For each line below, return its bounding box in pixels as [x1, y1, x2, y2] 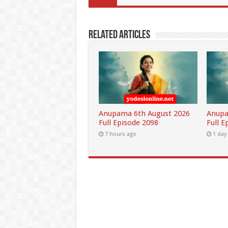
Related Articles [88, 30, 150, 41]
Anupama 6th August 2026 [98, 109, 190, 119]
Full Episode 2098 [98, 118, 158, 128]
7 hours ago [104, 131, 136, 138]
